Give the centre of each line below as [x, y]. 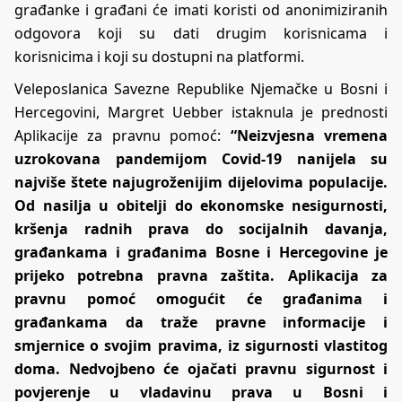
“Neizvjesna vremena [309, 135]
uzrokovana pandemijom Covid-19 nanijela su [201, 158]
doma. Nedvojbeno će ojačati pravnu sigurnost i [201, 368]
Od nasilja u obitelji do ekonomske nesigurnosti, [201, 205]
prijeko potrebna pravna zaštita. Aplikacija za [201, 275]
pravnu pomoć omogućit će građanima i [201, 298]
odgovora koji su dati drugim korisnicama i [201, 33]
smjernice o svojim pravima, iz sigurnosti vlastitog [201, 345]
